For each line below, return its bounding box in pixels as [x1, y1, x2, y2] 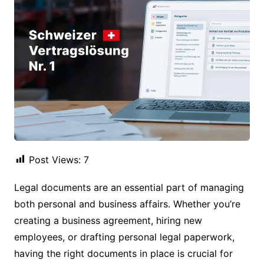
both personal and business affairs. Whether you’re [14, 197, 240, 210]
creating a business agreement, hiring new [14, 214, 202, 226]
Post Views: [28, 153, 81, 166]
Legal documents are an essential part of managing [14, 181, 244, 193]
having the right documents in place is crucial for [14, 247, 233, 259]
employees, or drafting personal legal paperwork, [14, 230, 235, 243]
